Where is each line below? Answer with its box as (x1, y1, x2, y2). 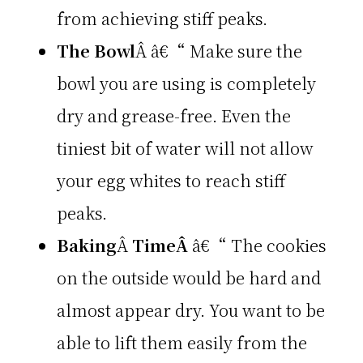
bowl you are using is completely (57, 71, 316, 96)
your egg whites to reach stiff (57, 169, 285, 193)
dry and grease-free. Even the (57, 104, 291, 128)
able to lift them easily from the (57, 331, 307, 355)
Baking (57, 233, 117, 258)
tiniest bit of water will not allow (57, 136, 314, 160)
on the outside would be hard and (57, 266, 321, 290)
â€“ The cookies (192, 233, 327, 258)
